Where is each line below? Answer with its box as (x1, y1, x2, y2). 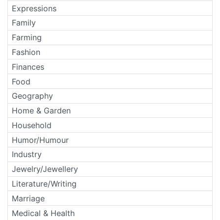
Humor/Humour (12, 135, 69, 145)
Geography (12, 91, 53, 101)
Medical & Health (12, 208, 75, 218)
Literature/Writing (12, 178, 77, 189)
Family (12, 18, 36, 28)
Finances (12, 61, 44, 72)
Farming (12, 32, 42, 43)
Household (12, 120, 52, 130)
